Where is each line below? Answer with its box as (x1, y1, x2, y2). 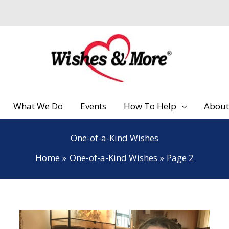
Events (80, 100, 106, 112)
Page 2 (166, 151, 194, 164)
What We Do (13, 100, 63, 112)
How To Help (123, 100, 176, 112)
